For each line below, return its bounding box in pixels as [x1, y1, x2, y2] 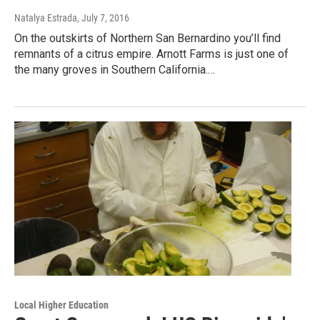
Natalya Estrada [14, 11, 77, 24]
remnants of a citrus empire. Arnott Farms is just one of [14, 46, 289, 61]
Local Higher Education [14, 299, 109, 311]
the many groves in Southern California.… [14, 62, 215, 76]
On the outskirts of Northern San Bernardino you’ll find [14, 31, 281, 45]
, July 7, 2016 [77, 11, 129, 24]
